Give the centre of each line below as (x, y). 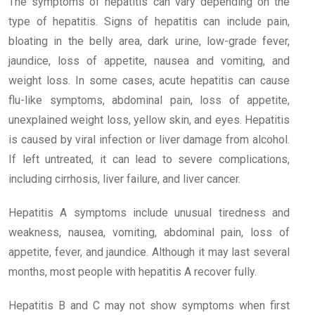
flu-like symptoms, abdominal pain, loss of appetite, (149, 101)
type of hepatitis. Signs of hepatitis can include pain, (149, 22)
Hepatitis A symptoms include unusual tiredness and (149, 213)
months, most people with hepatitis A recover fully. (133, 272)
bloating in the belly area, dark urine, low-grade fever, (149, 41)
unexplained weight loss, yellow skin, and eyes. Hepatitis (149, 120)
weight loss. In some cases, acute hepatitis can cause (149, 81)
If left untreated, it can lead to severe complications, (149, 160)
